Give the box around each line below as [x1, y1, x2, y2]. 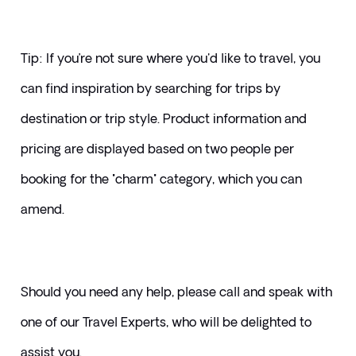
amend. [20, 202, 64, 217]
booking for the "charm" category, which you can [20, 172, 302, 187]
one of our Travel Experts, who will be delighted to [20, 315, 311, 330]
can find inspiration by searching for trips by [20, 81, 281, 96]
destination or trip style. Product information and [20, 111, 307, 126]
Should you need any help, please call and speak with [20, 284, 332, 300]
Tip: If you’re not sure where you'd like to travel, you [20, 51, 320, 66]
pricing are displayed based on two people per [20, 141, 294, 157]
